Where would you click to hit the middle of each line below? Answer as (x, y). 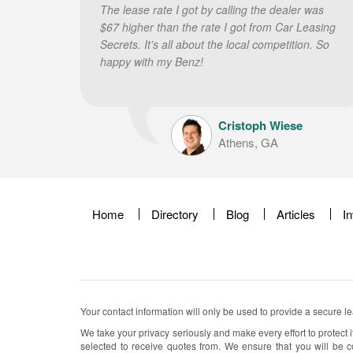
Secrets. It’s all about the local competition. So (215, 44)
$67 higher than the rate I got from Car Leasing (218, 27)
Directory (175, 214)
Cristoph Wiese (260, 125)
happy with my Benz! (152, 61)
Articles (296, 214)
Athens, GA (248, 142)
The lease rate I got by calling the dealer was (212, 9)
